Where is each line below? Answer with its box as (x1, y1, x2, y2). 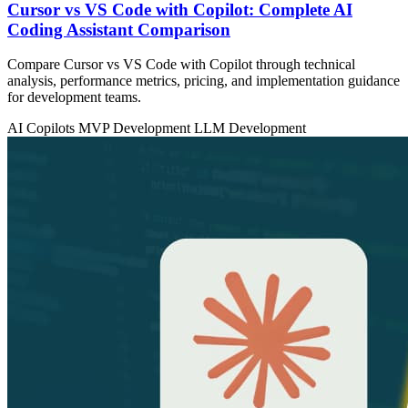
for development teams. (7, 89, 141, 106)
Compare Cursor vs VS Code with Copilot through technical (7, 56, 355, 73)
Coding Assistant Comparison (7, 19, 230, 39)
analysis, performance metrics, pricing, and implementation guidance (7, 73, 400, 89)
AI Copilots (7, 120, 78, 137)
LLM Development (194, 120, 306, 137)
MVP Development (78, 120, 194, 137)
